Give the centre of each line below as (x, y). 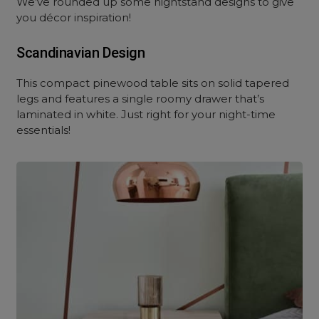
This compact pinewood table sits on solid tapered (153, 83)
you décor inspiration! (74, 17)
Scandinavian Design (81, 53)
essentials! (44, 130)
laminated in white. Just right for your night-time (146, 114)
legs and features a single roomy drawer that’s (141, 99)
